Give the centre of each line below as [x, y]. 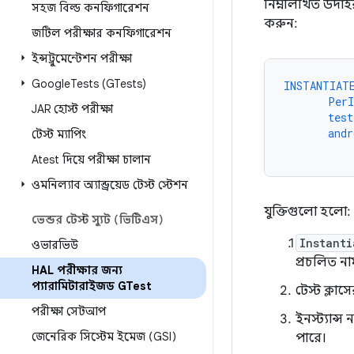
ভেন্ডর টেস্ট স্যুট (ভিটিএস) [98, 220]
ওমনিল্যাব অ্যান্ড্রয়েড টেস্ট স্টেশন [110, 185]
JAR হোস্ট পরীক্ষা [72, 109]
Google [51, 84]
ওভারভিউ [55, 245]
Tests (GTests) [108, 84]
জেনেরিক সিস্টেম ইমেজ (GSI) [104, 337]
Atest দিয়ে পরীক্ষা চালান [91, 160]
